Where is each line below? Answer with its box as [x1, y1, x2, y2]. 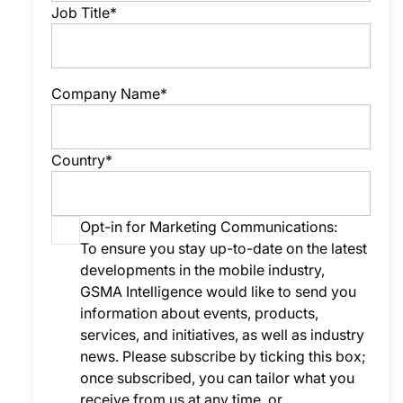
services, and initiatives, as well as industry [80, 326, 365, 344]
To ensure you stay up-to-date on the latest [80, 239, 368, 257]
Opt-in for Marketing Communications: [80, 218, 338, 236]
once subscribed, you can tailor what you [80, 369, 355, 387]
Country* [51, 151, 113, 169]
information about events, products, [80, 304, 319, 322]
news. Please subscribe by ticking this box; [80, 347, 367, 365]
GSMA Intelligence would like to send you [80, 282, 357, 300]
